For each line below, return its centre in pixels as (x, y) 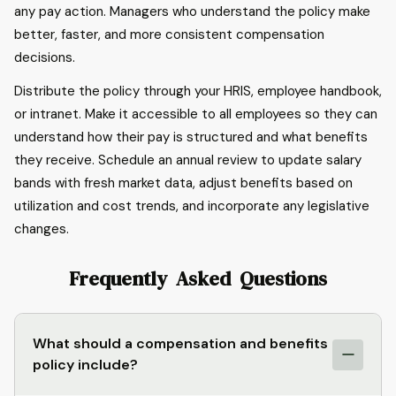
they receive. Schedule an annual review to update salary (188, 160)
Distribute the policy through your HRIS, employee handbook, (198, 91)
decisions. (45, 57)
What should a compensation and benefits (180, 343)
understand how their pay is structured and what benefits (191, 137)
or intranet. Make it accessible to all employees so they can (196, 114)
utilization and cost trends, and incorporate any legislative (192, 206)
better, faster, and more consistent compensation (169, 34)
